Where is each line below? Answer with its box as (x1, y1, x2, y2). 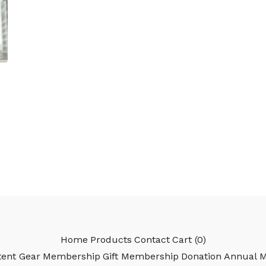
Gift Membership (103, 251, 179, 262)
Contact (134, 234, 170, 246)
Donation (181, 251, 221, 262)
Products (90, 234, 132, 246)
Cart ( (172, 234, 197, 246)
